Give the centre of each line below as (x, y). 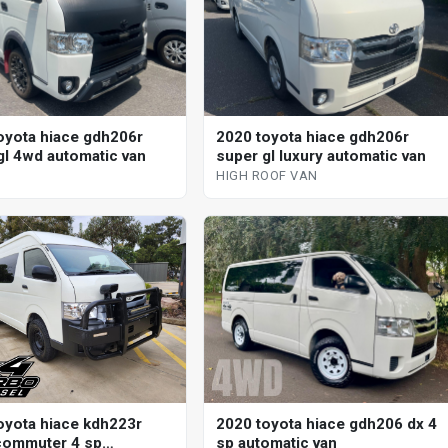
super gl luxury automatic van (321, 156)
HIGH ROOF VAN (267, 176)
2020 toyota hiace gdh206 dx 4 (327, 423)
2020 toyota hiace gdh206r (313, 137)
